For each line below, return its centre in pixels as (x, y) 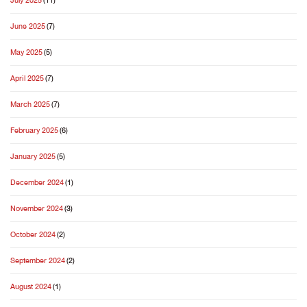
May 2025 (26, 53)
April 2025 (27, 79)
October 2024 (33, 235)
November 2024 (37, 209)
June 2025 (28, 27)
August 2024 (31, 287)
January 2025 (33, 157)
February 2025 (34, 131)
